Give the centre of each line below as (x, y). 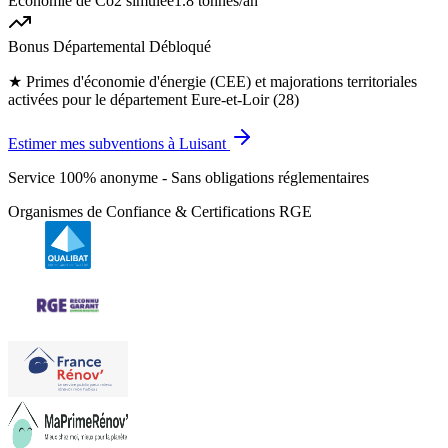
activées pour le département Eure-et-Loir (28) (153, 100)
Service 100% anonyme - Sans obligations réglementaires (188, 178)
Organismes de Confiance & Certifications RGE (160, 212)
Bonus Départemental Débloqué (109, 47)
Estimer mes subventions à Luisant (117, 144)
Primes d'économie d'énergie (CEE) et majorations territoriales (221, 82)
